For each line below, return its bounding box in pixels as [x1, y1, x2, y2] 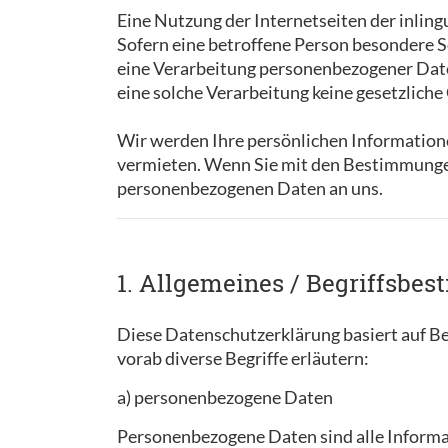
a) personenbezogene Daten [117, 386, 333, 408]
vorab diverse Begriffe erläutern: [117, 347, 369, 369]
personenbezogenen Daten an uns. [117, 177, 383, 199]
